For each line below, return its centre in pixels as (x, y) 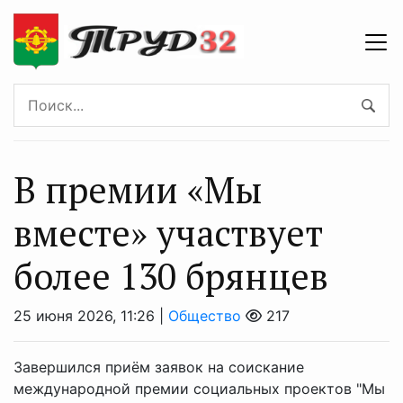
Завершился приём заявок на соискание (159, 367)
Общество (205, 316)
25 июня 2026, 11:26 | (91, 316)
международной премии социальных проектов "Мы (199, 389)
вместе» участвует (168, 233)
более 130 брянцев (171, 276)
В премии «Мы (138, 189)
